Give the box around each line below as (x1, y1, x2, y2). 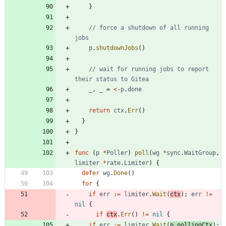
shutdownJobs (96, 44, 138, 52)
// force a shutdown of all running (89, 24, 209, 32)
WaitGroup (184, 149, 216, 157)
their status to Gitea (75, 76, 149, 83)
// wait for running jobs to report (89, 66, 209, 73)
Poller (106, 149, 128, 157)
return (89, 107, 110, 115)
